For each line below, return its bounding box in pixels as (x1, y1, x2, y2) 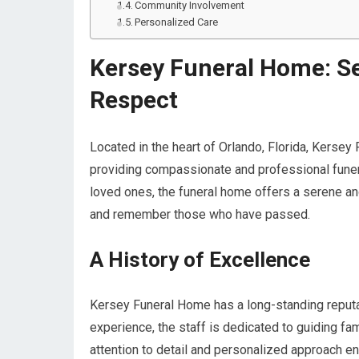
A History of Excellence (90, 248, 310, 272)
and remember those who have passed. (90, 207, 310, 222)
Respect (90, 86, 178, 114)
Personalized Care (135, 16, 219, 28)
